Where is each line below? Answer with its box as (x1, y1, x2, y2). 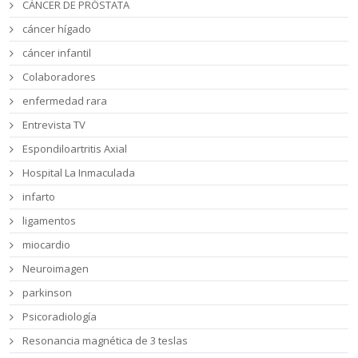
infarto (22, 189, 56, 205)
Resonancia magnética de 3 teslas (22, 333, 189, 348)
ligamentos (22, 213, 77, 229)
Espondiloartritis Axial (22, 141, 128, 157)
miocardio (22, 237, 71, 253)
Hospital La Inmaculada (22, 165, 136, 181)
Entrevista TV (22, 117, 86, 133)
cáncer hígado (22, 22, 92, 37)
